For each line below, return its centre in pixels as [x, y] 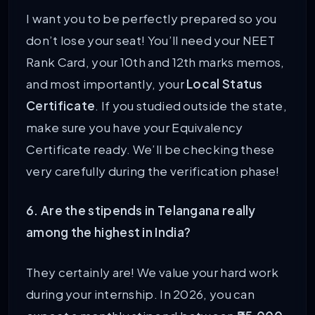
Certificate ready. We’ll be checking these [150, 149]
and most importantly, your [107, 83]
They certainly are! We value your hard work [152, 272]
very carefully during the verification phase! [153, 171]
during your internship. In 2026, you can [140, 294]
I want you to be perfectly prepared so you [152, 18]
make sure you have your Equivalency [135, 127]
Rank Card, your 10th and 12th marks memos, [155, 62]
